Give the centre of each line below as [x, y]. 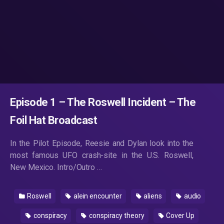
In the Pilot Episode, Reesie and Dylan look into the [102, 143]
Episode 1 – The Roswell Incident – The [103, 102]
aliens [152, 196]
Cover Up [179, 215]
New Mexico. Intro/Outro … [56, 167]
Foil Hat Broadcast [53, 120]
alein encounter [97, 196]
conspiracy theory [116, 215]
